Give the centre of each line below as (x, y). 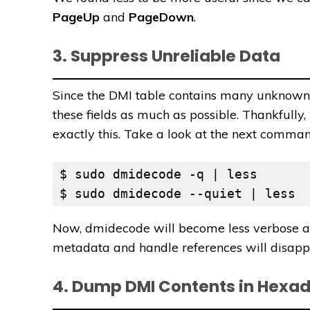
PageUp (76, 17)
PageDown (161, 17)
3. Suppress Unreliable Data (166, 56)
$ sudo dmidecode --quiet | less (177, 194)
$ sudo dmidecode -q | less (158, 174)
